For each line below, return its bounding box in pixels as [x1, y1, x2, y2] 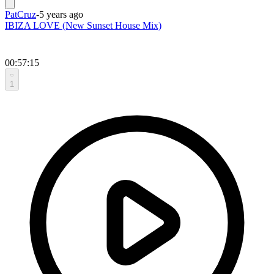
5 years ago [39, 9, 83, 20]
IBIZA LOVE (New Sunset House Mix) [5, 20, 161, 31]
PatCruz [5, 9, 36, 20]
